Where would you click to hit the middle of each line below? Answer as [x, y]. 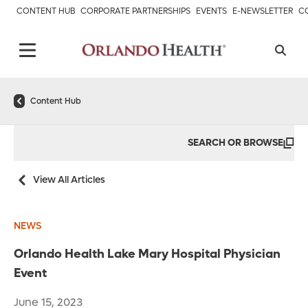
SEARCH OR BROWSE [235, 143]
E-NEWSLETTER [263, 11]
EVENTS [211, 11]
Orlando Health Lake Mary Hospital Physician [147, 254]
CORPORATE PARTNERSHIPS [135, 11]
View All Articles [69, 180]
